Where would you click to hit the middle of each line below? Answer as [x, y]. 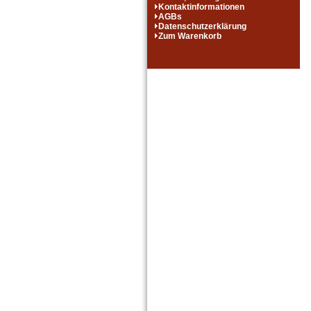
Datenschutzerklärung [202, 27]
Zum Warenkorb [190, 36]
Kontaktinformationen [201, 7]
